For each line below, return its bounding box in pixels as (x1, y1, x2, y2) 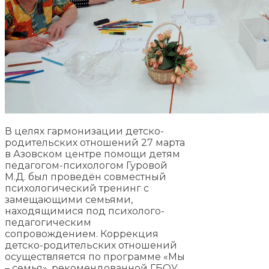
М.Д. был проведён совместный (5, 171, 166, 183)
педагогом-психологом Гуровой (5, 160, 168, 172)
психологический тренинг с (5, 183, 149, 195)
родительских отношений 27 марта (5, 137, 185, 149)
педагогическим (5, 217, 91, 229)
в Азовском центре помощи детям (5, 148, 180, 160)
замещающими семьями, (5, 194, 133, 206)
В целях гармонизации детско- (5, 125, 164, 138)
